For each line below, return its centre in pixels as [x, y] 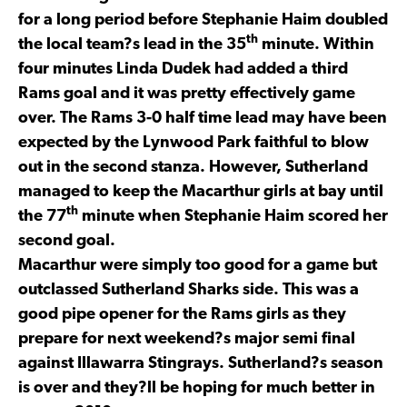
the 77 [42, 216]
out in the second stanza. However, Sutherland [193, 167]
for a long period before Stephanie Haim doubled [203, 20]
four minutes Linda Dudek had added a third [183, 69]
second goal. [67, 241]
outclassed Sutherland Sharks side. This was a [189, 290]
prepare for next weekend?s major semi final [187, 339]
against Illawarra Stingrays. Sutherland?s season [201, 363]
